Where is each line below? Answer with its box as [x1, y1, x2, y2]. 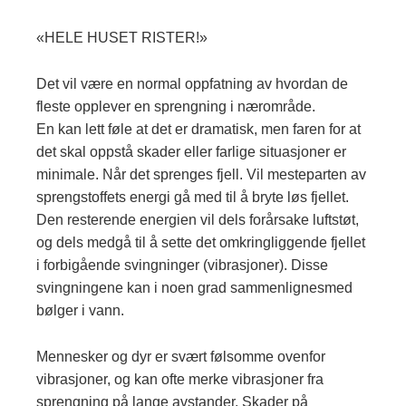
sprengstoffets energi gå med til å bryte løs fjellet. [36, 189, 349, 206]
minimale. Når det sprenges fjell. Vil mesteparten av [36, 167, 366, 183]
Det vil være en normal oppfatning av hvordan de [36, 76, 348, 92]
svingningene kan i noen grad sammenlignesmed [36, 280, 353, 296]
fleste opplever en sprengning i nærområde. [36, 99, 315, 115]
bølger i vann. [36, 303, 124, 319]
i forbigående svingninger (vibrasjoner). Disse [36, 257, 328, 274]
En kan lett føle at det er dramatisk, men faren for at [36, 121, 361, 138]
